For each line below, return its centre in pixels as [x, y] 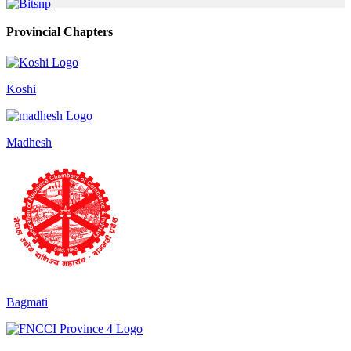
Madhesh [29, 142]
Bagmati [27, 302]
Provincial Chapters [60, 31]
